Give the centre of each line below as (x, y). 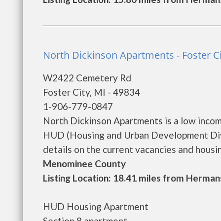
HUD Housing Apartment (96, 206)
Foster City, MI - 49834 (92, 92)
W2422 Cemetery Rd (87, 78)
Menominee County (84, 164)
